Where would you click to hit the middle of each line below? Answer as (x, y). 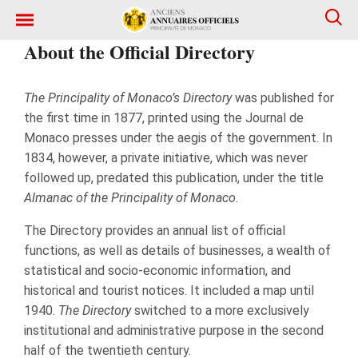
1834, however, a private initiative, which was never (166, 158)
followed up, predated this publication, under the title (174, 178)
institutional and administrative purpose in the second (174, 330)
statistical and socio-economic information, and (157, 270)
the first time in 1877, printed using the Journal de (164, 118)
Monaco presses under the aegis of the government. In (178, 138)
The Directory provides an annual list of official (155, 231)
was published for (283, 98)
